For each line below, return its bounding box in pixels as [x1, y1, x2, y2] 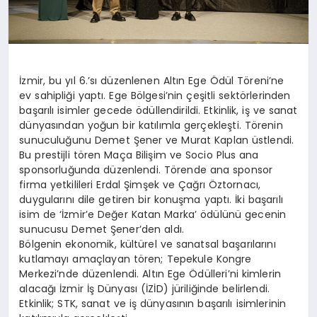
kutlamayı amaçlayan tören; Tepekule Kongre [19, 252, 252, 267]
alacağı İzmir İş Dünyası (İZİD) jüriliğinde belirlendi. [19, 282, 270, 296]
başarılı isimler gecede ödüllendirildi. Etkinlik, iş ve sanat [19, 103, 298, 118]
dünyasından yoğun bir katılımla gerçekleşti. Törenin [19, 118, 283, 133]
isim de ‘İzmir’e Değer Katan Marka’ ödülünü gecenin [19, 207, 287, 222]
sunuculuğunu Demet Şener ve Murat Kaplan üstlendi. [19, 133, 294, 148]
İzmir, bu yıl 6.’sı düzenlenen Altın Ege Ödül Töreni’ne [19, 74, 284, 88]
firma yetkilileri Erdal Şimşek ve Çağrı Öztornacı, [19, 178, 261, 192]
